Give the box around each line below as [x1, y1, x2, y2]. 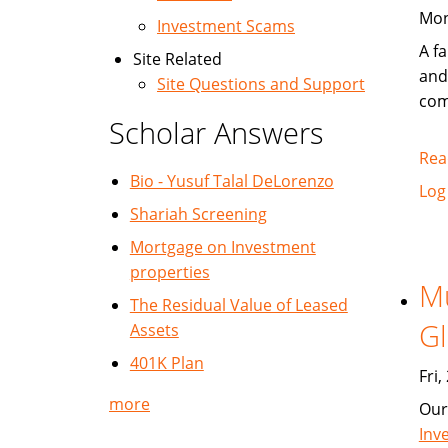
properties [129, 261, 210, 283]
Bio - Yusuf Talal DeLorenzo [129, 170, 334, 192]
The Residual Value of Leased [129, 294, 348, 316]
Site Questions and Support [157, 73, 365, 95]
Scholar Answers [109, 113, 324, 152]
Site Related [133, 48, 222, 70]
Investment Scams [157, 15, 295, 37]
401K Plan [129, 352, 204, 374]
